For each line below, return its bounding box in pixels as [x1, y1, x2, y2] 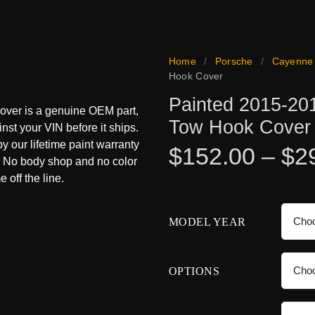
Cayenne [271, 55, 314, 67]
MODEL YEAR [168, 216, 246, 229]
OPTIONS [168, 265, 220, 278]
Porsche [214, 55, 253, 67]
